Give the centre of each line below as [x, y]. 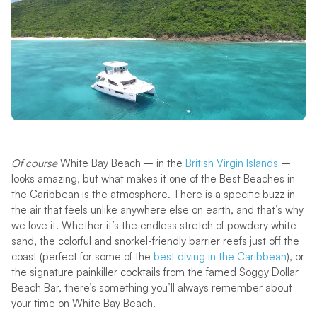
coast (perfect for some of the [82, 256]
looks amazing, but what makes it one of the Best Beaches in [153, 178]
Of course [35, 163]
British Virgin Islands [231, 163]
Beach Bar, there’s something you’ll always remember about [151, 287]
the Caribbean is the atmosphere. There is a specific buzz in [153, 194]
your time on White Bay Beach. [83, 303]
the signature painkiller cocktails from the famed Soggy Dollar [155, 272]
